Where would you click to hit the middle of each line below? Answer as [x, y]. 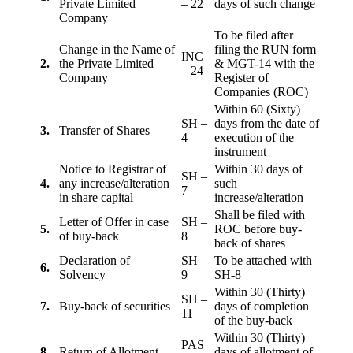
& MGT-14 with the [264, 64]
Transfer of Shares [104, 131]
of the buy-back [255, 321]
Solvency [84, 275]
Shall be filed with [260, 215]
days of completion [262, 307]
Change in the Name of [117, 50]
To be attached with [263, 261]
